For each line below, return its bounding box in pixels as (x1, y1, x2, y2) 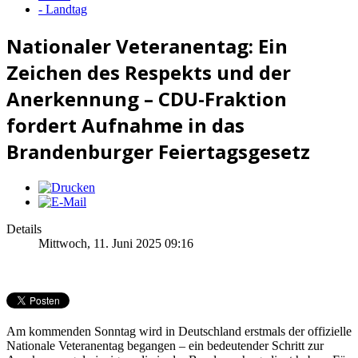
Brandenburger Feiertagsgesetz (6, 137, 310, 165)
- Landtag (38, 2, 87, 16)
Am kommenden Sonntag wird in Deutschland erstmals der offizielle (6, 324, 352, 338)
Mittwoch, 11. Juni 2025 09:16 (38, 236, 193, 250)
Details (6, 221, 42, 236)
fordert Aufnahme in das (6, 111, 245, 138)
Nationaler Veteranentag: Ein (6, 32, 288, 59)
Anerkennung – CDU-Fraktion (6, 85, 287, 112)
